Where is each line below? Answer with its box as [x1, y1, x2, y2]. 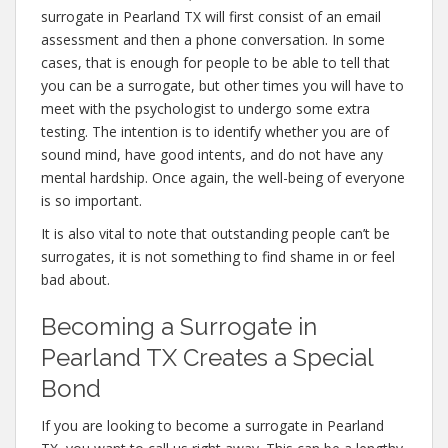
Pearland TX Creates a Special [41, 343, 373, 372]
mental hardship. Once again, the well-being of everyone [41, 168, 405, 187]
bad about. [41, 270, 110, 289]
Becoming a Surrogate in [41, 312, 317, 341]
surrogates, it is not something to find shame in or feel [41, 247, 395, 266]
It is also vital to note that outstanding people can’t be [41, 224, 390, 243]
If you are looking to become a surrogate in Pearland [41, 416, 384, 435]
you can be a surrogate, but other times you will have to [41, 76, 404, 95]
